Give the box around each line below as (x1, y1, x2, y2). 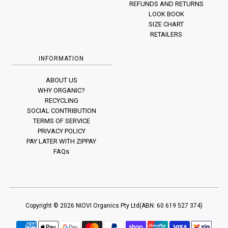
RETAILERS (150, 30, 183, 38)
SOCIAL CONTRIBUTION (26, 106, 96, 115)
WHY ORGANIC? (38, 86, 85, 94)
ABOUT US (45, 76, 77, 84)
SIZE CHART (149, 20, 184, 28)
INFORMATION (39, 54, 84, 62)
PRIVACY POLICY (37, 127, 85, 135)
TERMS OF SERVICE (33, 117, 90, 125)
